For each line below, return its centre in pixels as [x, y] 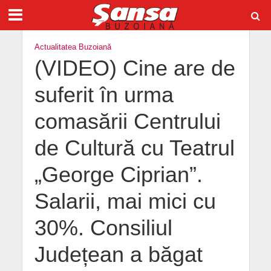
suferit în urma [104, 95]
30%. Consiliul [103, 228]
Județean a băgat [118, 255]
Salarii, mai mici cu [125, 201]
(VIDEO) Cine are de [135, 68]
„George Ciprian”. [118, 175]
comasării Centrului [127, 122]
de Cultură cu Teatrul [134, 148]
